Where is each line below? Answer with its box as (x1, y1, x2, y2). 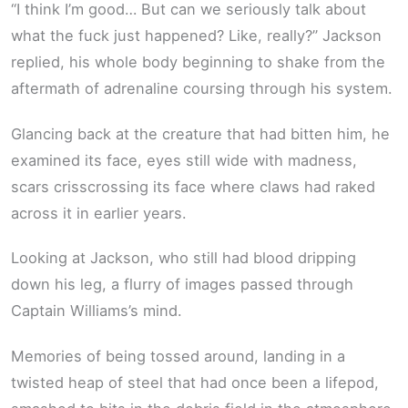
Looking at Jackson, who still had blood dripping (11, 249, 356, 268)
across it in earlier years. (11, 203, 187, 222)
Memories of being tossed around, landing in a (11, 346, 345, 365)
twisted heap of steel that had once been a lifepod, (11, 372, 379, 392)
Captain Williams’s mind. (11, 301, 182, 321)
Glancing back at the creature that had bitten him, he (11, 124, 390, 143)
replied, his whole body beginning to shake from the (11, 53, 385, 72)
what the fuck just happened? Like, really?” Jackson (11, 26, 382, 46)
